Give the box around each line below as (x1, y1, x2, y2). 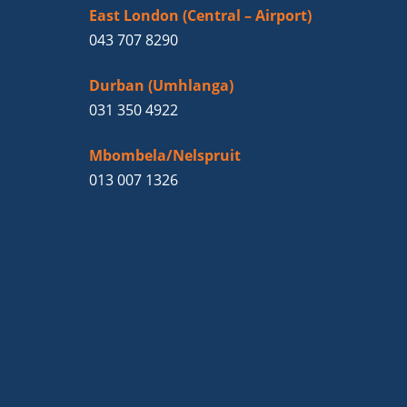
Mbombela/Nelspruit (89, 145, 241, 166)
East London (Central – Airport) (89, 5, 312, 26)
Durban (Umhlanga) (89, 75, 233, 96)
